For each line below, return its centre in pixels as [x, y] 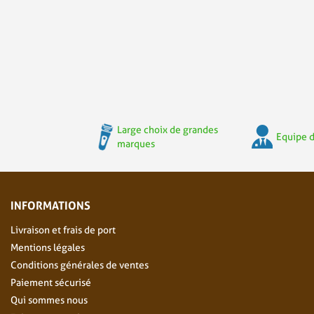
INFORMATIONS [50, 206]
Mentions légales [48, 248]
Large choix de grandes [167, 130]
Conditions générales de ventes [80, 265]
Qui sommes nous [49, 300]
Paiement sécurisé [51, 283]
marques [136, 144]
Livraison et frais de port [63, 230]
